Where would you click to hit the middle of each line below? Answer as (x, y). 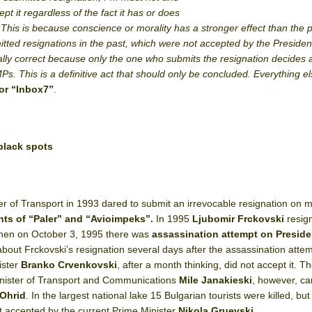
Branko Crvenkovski (69, 265)
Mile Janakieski (216, 280)
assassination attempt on (213, 234)
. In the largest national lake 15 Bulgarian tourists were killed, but (168, 295)
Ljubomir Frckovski (239, 219)
